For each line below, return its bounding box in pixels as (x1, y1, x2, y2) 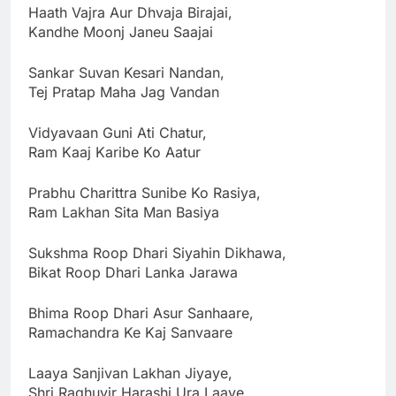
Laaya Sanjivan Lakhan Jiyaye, (28, 363, 232, 382)
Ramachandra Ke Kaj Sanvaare (28, 323, 232, 341)
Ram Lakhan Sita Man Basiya (28, 202, 219, 221)
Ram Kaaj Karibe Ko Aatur (28, 142, 201, 161)
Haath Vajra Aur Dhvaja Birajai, (28, 3, 232, 21)
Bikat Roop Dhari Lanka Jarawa (28, 263, 238, 281)
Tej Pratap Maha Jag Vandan (28, 82, 219, 101)
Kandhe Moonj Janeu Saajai (28, 22, 213, 41)
